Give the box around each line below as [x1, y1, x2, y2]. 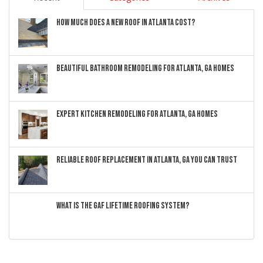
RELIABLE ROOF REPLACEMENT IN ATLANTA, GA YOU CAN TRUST [56, 154, 237, 166]
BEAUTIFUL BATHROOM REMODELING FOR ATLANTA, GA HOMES [56, 62, 234, 74]
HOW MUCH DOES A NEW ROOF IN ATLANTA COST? [56, 16, 195, 28]
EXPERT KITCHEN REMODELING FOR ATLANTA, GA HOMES [56, 108, 218, 120]
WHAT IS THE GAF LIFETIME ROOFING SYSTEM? [56, 200, 189, 211]
